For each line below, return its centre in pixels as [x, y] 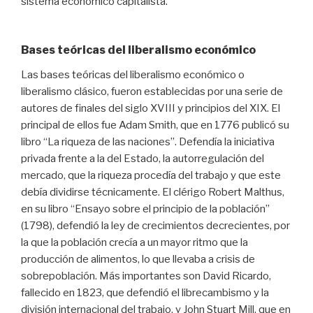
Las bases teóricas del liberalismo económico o [133, 74]
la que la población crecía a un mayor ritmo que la [134, 242]
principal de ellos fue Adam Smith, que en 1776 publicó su [155, 125]
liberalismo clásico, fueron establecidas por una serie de [152, 91]
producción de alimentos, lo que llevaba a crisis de [138, 259]
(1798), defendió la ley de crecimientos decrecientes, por [155, 225]
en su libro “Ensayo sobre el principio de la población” [145, 209]
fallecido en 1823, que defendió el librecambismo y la [145, 292]
